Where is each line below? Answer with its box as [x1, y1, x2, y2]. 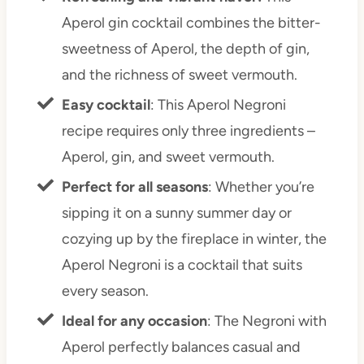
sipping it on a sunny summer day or [61, 204, 292, 223]
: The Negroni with [206, 312, 327, 331]
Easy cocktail [61, 96, 150, 115]
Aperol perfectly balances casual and [61, 338, 301, 357]
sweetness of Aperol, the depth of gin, [61, 40, 310, 58]
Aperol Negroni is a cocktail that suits [61, 256, 302, 275]
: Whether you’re [207, 178, 314, 197]
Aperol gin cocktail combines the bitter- [61, 14, 321, 32]
